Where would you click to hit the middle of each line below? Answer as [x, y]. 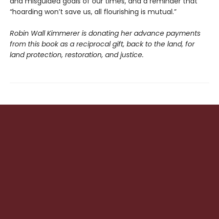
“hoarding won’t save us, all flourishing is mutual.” [93, 12]
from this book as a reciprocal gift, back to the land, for [102, 44]
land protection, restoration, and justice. [77, 55]
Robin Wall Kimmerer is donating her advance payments [105, 33]
